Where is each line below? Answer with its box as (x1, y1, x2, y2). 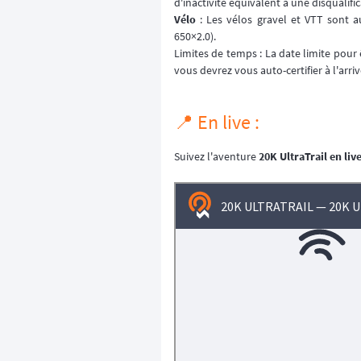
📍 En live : (174, 109, 259, 135)
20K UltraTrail (259, 148, 327, 164)
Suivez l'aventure (174, 148, 259, 164)
